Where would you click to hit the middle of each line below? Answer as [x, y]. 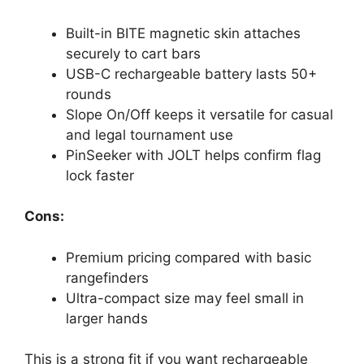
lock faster [100, 175]
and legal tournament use [149, 134]
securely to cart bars [133, 53]
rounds [89, 94]
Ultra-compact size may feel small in [185, 298]
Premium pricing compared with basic [188, 257]
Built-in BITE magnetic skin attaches [183, 33]
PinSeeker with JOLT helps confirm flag [193, 155]
